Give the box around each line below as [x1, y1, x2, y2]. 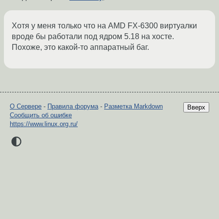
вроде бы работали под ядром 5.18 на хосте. [12, 32, 174, 41]
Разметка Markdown [104, 103, 163, 110]
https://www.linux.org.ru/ [10, 120, 78, 128]
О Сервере [10, 103, 42, 110]
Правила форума [47, 103, 98, 110]
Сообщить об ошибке [10, 111, 72, 119]
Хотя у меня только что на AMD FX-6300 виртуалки [12, 22, 197, 30]
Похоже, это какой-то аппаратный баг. [12, 43, 149, 52]
